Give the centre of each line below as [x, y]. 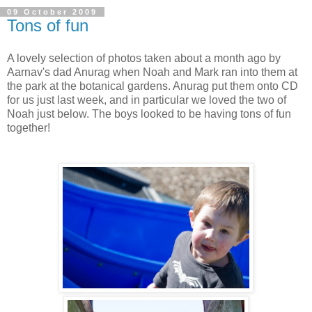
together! [29, 128]
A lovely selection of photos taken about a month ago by [144, 58]
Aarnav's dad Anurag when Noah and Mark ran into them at [152, 72]
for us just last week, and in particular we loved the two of [147, 100]
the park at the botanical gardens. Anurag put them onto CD [153, 86]
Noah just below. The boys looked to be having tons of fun [149, 114]
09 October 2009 [52, 11]
